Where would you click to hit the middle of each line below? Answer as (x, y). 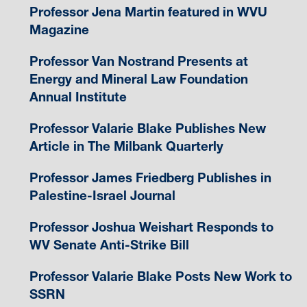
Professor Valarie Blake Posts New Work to (160, 276)
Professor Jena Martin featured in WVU (148, 12)
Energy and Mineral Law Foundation (138, 79)
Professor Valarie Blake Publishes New (147, 128)
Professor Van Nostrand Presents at (138, 61)
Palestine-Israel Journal (102, 195)
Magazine (59, 29)
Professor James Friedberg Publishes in (150, 177)
